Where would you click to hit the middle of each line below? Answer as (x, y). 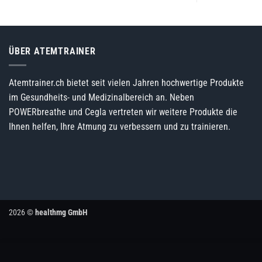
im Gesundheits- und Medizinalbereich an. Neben (101, 98)
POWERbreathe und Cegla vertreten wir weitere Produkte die (123, 112)
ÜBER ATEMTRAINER (52, 51)
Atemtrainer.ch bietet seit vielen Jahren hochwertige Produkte (126, 83)
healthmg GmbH (61, 213)
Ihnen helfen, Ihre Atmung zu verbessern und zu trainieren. (120, 127)
